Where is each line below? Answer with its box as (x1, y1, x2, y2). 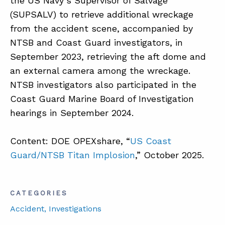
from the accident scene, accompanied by (10, 23, 193, 34)
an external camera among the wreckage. (10, 65, 190, 76)
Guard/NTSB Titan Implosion (10, 149, 135, 160)
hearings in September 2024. (10, 107, 134, 118)
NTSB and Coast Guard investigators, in (10, 37, 183, 48)
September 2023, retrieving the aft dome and (10, 51, 206, 62)
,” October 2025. (135, 149, 204, 160)
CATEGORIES (10, 189, 68, 197)
